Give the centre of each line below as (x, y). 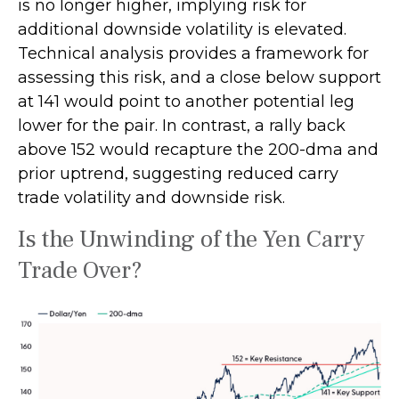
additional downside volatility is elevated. (182, 29)
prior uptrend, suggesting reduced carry (178, 173)
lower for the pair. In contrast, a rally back (182, 125)
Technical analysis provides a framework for (193, 53)
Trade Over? (80, 270)
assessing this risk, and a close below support (199, 77)
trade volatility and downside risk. (151, 197)
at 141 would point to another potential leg (186, 101)
